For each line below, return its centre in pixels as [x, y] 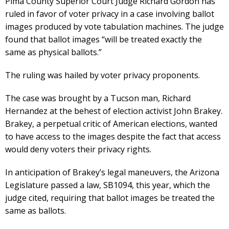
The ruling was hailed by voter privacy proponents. [102, 75]
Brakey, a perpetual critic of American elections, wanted [111, 124]
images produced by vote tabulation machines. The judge [114, 27]
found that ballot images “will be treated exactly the [104, 39]
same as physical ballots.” [53, 52]
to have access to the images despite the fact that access [113, 136]
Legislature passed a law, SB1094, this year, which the [108, 185]
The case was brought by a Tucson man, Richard [98, 98]
